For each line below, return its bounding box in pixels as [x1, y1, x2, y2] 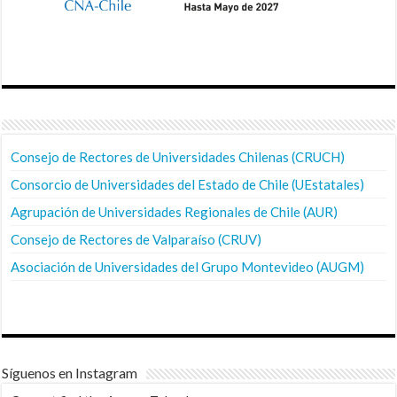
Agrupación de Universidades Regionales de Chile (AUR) [11, 203, 339, 220]
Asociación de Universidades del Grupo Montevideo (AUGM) [11, 258, 365, 275]
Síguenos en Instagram [2, 363, 138, 381]
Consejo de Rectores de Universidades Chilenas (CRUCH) [11, 148, 346, 165]
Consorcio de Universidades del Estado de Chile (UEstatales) [11, 175, 365, 192]
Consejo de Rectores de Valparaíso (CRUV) [11, 230, 262, 247]
